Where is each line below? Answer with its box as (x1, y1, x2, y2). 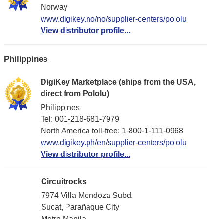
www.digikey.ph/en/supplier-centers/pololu (41, 138, 187, 147)
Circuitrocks (41, 177, 87, 186)
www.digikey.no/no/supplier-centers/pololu (41, 14, 187, 23)
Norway (41, 2, 67, 11)
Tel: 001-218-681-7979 (41, 114, 119, 123)
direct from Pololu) (41, 89, 109, 98)
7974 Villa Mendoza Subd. (41, 191, 133, 199)
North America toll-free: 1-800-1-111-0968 (41, 126, 183, 135)
